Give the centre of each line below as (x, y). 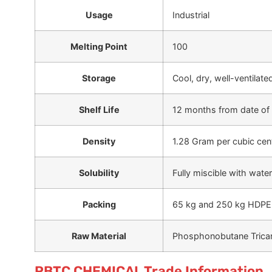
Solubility (99, 172)
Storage (99, 78)
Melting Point (99, 46)
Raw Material (99, 236)
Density (99, 141)
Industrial (191, 15)
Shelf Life (99, 109)
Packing (99, 204)
